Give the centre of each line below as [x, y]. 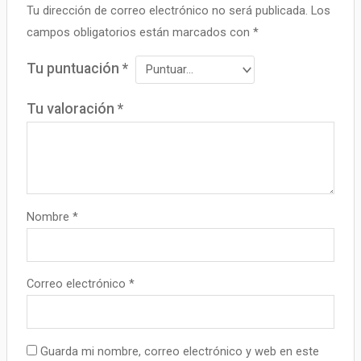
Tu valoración [73, 108]
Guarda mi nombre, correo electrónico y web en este [180, 351]
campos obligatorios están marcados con [140, 33]
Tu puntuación [75, 69]
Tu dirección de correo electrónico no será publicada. [168, 11]
